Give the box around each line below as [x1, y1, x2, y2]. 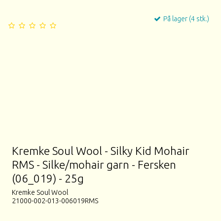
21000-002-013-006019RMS [12, 196, 99, 205]
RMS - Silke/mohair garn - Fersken [12, 158, 177, 171]
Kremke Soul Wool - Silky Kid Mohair [12, 145, 190, 157]
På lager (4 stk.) [161, 14, 209, 23]
